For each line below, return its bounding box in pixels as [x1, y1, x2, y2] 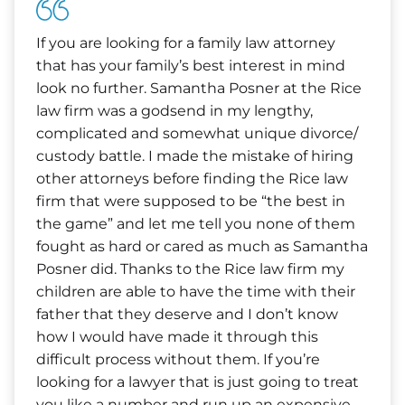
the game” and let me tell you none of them [36, 215, 355, 232]
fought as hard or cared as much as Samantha [36, 238, 368, 255]
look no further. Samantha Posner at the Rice [36, 80, 362, 97]
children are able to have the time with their [36, 283, 355, 300]
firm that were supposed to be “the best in [36, 193, 345, 210]
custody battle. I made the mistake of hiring [36, 147, 353, 165]
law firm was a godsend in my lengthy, [36, 102, 313, 119]
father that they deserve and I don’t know [36, 306, 338, 323]
